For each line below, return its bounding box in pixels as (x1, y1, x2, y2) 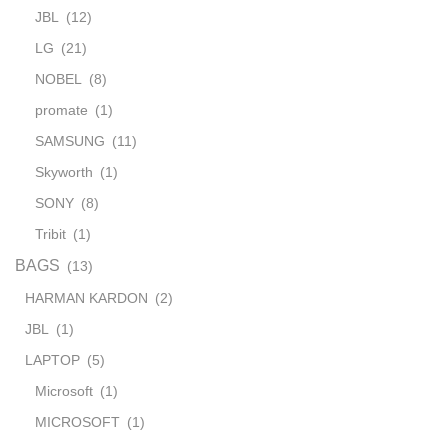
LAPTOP (25, 351, 80, 368)
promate (35, 101, 88, 118)
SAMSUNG (35, 132, 105, 149)
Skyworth (35, 163, 93, 180)
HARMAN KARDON (25, 289, 148, 306)
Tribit (35, 225, 66, 242)
